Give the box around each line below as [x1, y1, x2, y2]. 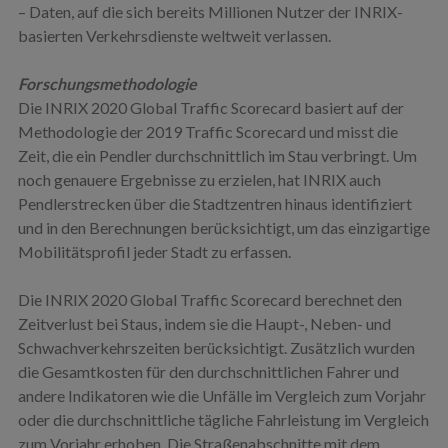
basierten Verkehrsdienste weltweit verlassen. [17, 25, 331, 45]
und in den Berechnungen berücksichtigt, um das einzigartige [17, 217, 430, 237]
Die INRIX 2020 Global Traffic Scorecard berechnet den [17, 289, 402, 309]
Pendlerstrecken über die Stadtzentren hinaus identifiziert [17, 193, 412, 213]
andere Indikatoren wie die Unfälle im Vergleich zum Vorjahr [17, 385, 426, 405]
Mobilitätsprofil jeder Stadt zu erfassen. [17, 241, 291, 261]
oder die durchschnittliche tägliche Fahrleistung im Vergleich [17, 409, 429, 429]
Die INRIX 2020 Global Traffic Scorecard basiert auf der [17, 97, 404, 117]
